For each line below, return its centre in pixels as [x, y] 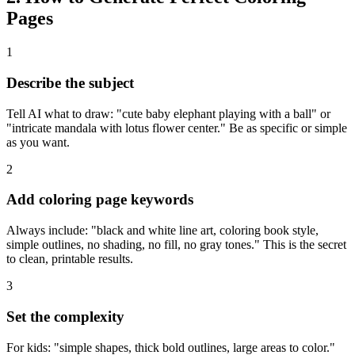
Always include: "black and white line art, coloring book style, [162, 231]
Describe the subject [70, 83]
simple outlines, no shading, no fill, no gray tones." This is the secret [176, 245]
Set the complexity [65, 316]
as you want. [38, 142]
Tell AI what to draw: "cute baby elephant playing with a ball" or [168, 113]
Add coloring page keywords [100, 200]
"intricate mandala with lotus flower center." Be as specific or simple [177, 128]
